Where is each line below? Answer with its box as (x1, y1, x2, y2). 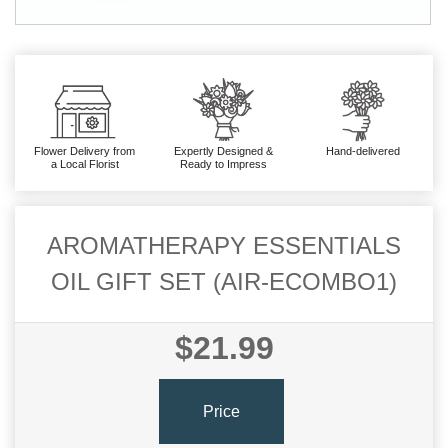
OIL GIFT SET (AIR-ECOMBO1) (51, 268, 397, 296)
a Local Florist (50, 158, 119, 171)
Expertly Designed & (174, 145, 274, 158)
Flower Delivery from (34, 145, 136, 158)
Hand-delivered (326, 145, 401, 158)
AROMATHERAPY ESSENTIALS (47, 232, 401, 260)
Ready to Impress (180, 158, 268, 171)
